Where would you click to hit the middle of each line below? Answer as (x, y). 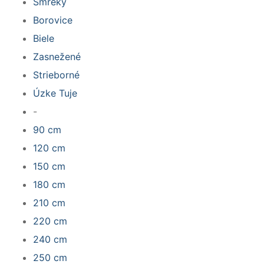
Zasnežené (57, 57)
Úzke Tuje (55, 93)
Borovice (53, 20)
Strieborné (56, 75)
